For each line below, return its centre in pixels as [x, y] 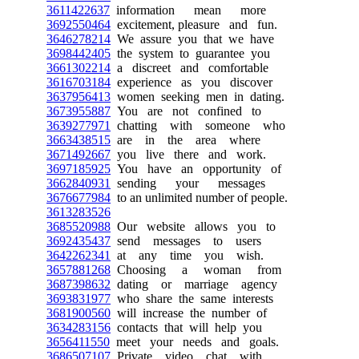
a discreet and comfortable [190, 68]
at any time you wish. [187, 255]
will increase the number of [189, 313]
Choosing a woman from [196, 270]
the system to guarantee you [190, 53]
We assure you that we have [192, 39]
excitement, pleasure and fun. [194, 24]
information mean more [188, 10]
